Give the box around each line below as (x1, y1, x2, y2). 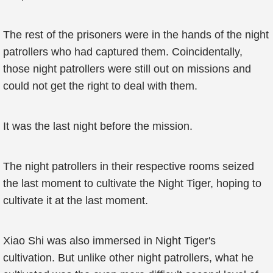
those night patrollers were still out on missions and (3, 63, 251, 75)
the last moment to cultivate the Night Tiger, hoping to (3, 177, 261, 190)
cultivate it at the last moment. (3, 194, 148, 207)
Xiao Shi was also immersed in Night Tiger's (3, 235, 216, 247)
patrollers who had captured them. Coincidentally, (3, 46, 243, 58)
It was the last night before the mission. (3, 120, 193, 132)
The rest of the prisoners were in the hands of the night (3, 29, 269, 41)
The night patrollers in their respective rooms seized (3, 160, 254, 172)
